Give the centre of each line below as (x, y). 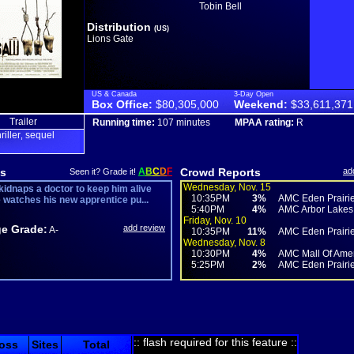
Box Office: (122, 104)
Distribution (121, 27)
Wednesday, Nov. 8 (224, 243)
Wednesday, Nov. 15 (227, 187)
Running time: (124, 122)
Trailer (23, 122)
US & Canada (114, 94)
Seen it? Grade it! (104, 171)
